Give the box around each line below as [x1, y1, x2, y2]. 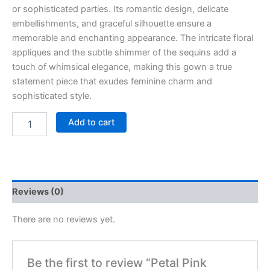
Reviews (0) [12, 186, 64, 197]
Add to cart [67, 116, 115, 128]
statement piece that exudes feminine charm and [12, 76, 212, 87]
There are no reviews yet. [12, 213, 115, 225]
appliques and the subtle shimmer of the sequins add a [12, 47, 236, 58]
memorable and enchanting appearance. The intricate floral [12, 33, 253, 44]
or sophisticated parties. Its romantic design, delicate [12, 4, 228, 15]
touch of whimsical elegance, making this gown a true [12, 61, 232, 73]
